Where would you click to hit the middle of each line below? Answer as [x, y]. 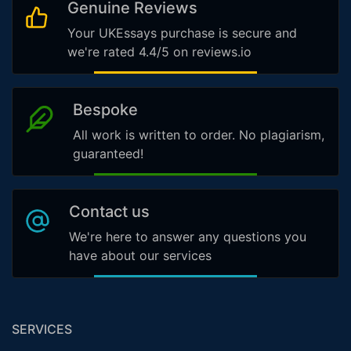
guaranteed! [109, 154]
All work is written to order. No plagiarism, [199, 135]
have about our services [141, 256]
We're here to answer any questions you [188, 237]
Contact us [110, 212]
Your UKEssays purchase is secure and [182, 33]
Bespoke [106, 110]
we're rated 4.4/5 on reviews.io [159, 52]
